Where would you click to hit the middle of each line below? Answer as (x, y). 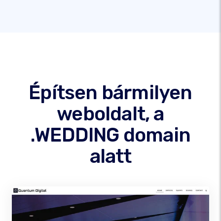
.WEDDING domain (110, 135)
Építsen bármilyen (110, 92)
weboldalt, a (110, 114)
